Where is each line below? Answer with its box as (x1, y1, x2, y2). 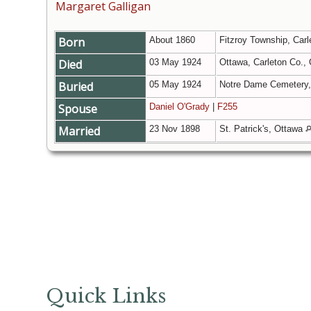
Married (58, 124, 103, 140)
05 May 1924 (149, 79, 204, 90)
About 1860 (149, 35, 198, 46)
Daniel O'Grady (149, 101, 210, 112)
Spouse (58, 101, 100, 117)
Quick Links (46, 284, 166, 308)
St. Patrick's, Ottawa (219, 124, 305, 135)
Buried (58, 79, 96, 95)
